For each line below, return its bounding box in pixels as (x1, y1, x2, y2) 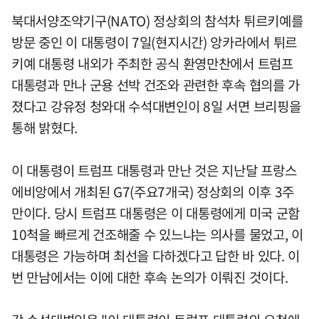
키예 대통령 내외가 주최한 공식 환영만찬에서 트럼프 (11, 53, 293, 73)
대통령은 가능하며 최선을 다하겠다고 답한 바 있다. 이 (11, 246, 300, 266)
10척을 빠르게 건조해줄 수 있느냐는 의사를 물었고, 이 (11, 224, 303, 244)
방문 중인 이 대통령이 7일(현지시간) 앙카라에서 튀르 (11, 32, 298, 52)
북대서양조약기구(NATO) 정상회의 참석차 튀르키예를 (11, 11, 303, 31)
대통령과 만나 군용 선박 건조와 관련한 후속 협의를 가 (11, 75, 300, 95)
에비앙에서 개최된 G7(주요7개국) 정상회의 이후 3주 (11, 182, 294, 202)
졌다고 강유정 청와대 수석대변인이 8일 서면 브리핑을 (11, 96, 301, 116)
